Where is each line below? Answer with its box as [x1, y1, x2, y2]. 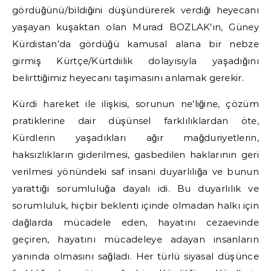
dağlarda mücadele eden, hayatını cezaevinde [12, 217, 259, 228]
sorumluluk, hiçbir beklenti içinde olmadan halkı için [12, 200, 259, 211]
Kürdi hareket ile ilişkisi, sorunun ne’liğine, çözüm [12, 98, 259, 109]
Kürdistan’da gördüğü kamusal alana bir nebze [12, 38, 259, 50]
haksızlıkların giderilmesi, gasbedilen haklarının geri [12, 149, 259, 160]
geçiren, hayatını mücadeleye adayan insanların [12, 233, 259, 245]
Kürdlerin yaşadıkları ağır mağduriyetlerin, [12, 132, 259, 143]
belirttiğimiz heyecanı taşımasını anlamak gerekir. [12, 72, 244, 83]
